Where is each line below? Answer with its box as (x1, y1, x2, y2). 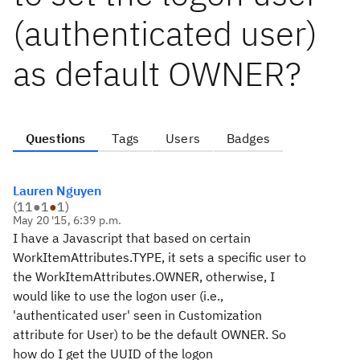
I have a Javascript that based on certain (13, 230, 251, 246)
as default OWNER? (13, 51, 301, 96)
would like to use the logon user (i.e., (13, 288, 223, 304)
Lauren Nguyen (13, 182, 101, 198)
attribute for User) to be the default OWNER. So (13, 326, 286, 342)
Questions (26, 130, 86, 146)
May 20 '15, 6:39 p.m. (13, 213, 122, 227)
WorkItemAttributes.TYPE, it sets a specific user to (13, 249, 306, 265)
